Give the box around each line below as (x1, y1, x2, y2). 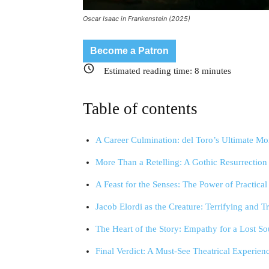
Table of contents (83, 99, 198, 118)
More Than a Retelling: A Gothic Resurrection (95, 157, 267, 167)
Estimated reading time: (104, 65, 195, 76)
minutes (199, 65, 231, 76)
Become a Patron (90, 46, 169, 56)
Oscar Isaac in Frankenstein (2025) (83, 14, 190, 23)
